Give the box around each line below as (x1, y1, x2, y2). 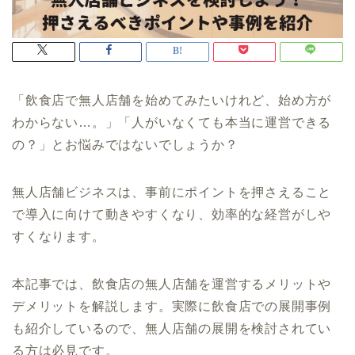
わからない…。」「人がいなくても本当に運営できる (12, 115, 332, 129)
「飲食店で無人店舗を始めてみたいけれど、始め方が (12, 93, 332, 107)
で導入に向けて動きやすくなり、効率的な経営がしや (12, 207, 332, 221)
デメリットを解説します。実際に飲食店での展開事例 (12, 299, 332, 313)
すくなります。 (12, 229, 105, 243)
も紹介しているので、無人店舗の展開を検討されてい (12, 321, 332, 335)
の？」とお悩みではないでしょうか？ (12, 137, 239, 151)
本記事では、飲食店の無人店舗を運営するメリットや (12, 277, 332, 291)
